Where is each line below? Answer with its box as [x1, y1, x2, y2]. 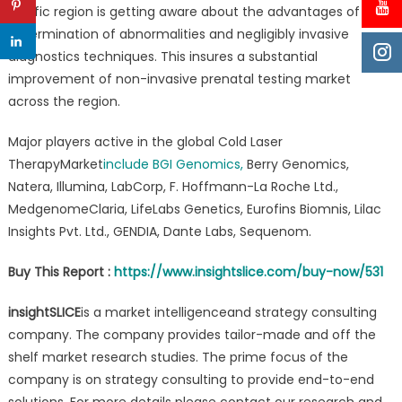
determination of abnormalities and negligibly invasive [7, 24, 349, 43]
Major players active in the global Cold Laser [7, 132, 283, 151]
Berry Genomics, [246, 154, 349, 173]
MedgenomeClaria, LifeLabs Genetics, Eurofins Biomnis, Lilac [7, 199, 381, 218]
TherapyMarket [7, 154, 103, 173]
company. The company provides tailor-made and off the [7, 325, 376, 344]
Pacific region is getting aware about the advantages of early [7, 2, 394, 21]
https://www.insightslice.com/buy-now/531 [113, 262, 383, 281]
